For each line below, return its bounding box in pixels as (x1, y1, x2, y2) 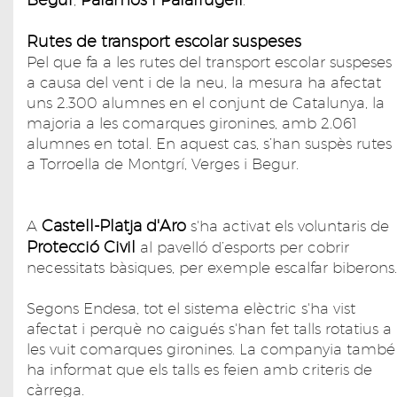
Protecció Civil (27, 237, 140, 256)
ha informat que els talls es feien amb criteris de (27, 360, 372, 378)
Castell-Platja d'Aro (37, 215, 186, 235)
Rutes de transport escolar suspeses (27, 31, 301, 51)
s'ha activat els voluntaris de (186, 216, 389, 235)
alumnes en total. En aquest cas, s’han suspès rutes (27, 134, 392, 152)
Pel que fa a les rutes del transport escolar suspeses (27, 52, 392, 71)
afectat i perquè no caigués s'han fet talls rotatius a (27, 319, 392, 338)
